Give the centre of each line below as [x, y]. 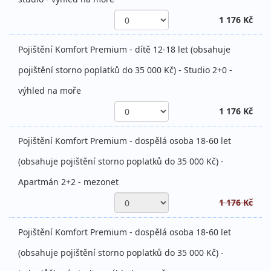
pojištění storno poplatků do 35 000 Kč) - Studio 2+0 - [125, 70]
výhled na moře [50, 91]
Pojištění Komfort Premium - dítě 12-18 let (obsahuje [124, 50]
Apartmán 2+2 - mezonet [68, 182]
